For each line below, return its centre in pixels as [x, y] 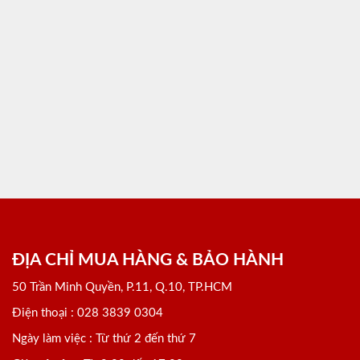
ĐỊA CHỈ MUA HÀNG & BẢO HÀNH [148, 260]
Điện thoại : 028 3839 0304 [88, 313]
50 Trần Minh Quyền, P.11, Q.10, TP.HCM [122, 288]
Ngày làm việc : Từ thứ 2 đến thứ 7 [104, 338]
